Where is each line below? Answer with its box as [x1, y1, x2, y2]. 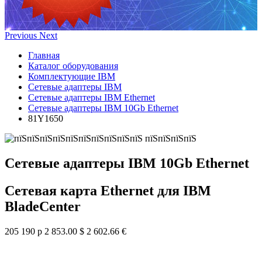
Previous [5, 30, 37, 40]
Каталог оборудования [28, 61, 118, 71]
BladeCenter [5, 198, 81, 214]
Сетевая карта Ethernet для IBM [5, 182, 211, 198]
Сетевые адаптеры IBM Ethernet [28, 92, 155, 102]
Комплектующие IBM [28, 71, 115, 81]
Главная [28, 50, 60, 60]
